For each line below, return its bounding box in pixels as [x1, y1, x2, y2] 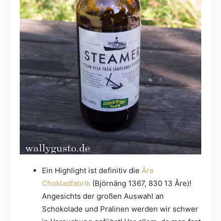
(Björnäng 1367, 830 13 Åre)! [90, 179, 191, 188]
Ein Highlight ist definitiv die [42, 166, 142, 176]
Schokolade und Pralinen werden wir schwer [42, 204, 198, 214]
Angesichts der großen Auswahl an [42, 191, 164, 201]
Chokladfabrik [42, 179, 90, 188]
